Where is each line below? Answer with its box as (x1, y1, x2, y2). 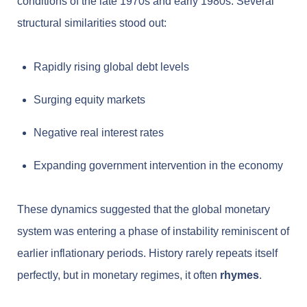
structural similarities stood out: (17, 17, 167, 29)
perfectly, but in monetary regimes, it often (17, 269, 220, 282)
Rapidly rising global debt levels (34, 61, 189, 73)
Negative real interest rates (34, 127, 164, 139)
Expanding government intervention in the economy (34, 160, 283, 172)
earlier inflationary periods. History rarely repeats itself (17, 247, 278, 260)
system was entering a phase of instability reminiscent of (17, 225, 289, 238)
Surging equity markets (34, 94, 145, 106)
